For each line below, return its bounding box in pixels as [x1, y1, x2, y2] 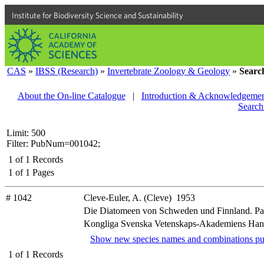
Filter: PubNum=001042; [6, 138, 100, 148]
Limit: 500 [6, 128, 45, 138]
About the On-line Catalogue [17, 91, 126, 101]
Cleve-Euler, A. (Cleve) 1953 [84, 193, 195, 203]
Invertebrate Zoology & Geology [107, 66, 230, 76]
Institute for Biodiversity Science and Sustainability [12, 11, 183, 20]
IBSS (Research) [35, 66, 98, 76]
